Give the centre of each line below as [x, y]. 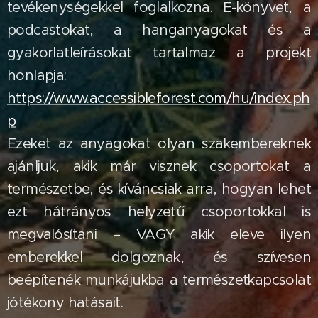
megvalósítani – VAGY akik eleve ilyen [159, 235]
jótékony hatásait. [65, 303]
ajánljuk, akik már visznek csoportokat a [159, 166]
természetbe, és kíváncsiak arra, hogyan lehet [159, 189]
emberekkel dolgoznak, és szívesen [159, 257]
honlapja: [37, 76]
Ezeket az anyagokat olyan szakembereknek [159, 144]
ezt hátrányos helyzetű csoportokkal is [159, 212]
